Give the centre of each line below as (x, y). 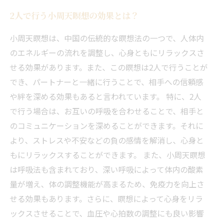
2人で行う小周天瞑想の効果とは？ (74, 15)
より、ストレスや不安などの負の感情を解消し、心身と (107, 140)
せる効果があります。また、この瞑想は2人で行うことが (109, 67)
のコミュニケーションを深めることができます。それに (107, 126)
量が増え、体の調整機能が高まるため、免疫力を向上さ (107, 184)
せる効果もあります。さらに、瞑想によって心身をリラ (106, 199)
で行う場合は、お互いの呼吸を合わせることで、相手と (107, 111)
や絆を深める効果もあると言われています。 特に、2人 (106, 96)
